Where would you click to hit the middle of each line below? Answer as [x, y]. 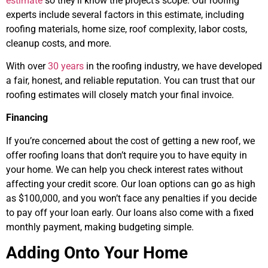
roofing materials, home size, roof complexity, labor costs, [127, 29]
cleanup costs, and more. [60, 43]
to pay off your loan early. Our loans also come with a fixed [130, 212]
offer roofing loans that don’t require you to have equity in [127, 155]
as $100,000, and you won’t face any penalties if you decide [131, 198]
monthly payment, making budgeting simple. [102, 227]
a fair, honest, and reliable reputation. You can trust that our [130, 80]
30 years [66, 66]
